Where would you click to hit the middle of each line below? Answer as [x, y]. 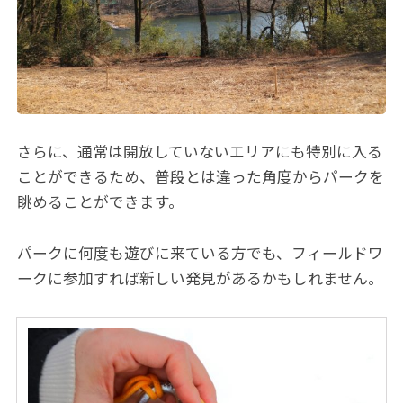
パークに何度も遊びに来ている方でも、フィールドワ [201, 254]
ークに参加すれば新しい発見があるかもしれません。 [201, 279]
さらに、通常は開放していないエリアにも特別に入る [200, 152]
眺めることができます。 [101, 203]
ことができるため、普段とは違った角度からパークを [201, 178]
